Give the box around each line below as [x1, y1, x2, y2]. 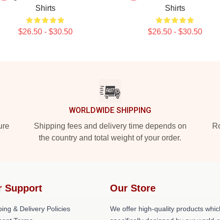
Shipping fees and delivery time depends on [33, 122, 187, 130]
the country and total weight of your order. [39, 134, 181, 142]
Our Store [110, 183, 156, 193]
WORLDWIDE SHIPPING [69, 106, 151, 115]
